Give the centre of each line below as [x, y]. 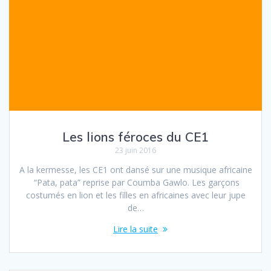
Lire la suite [135, 229]
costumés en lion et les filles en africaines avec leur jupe [135, 195]
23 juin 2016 [135, 150]
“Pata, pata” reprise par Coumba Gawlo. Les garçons [135, 182]
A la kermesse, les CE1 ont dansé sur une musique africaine [135, 169]
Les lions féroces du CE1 [135, 136]
